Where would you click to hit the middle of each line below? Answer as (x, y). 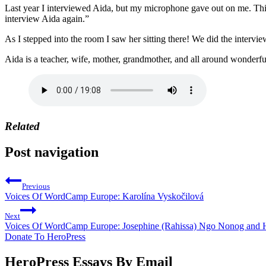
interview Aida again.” (47, 18)
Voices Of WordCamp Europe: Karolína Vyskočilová (104, 197)
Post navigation (52, 152)
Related (22, 126)
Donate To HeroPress (45, 237)
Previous (36, 186)
